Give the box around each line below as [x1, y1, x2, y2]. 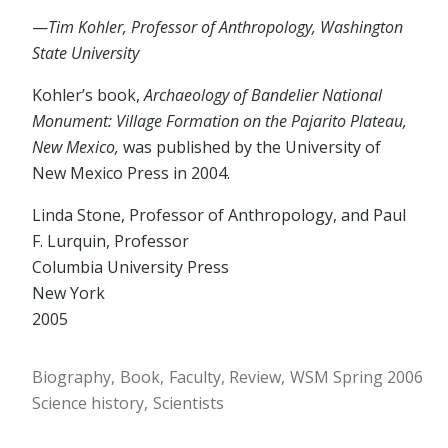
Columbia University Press [32, 256, 229, 279]
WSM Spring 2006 [290, 366, 424, 389]
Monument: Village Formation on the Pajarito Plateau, [32, 110, 407, 133]
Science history [32, 392, 144, 415]
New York [32, 282, 105, 305]
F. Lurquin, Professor [32, 230, 189, 253]
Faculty [168, 366, 221, 389]
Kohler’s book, [32, 84, 144, 107]
